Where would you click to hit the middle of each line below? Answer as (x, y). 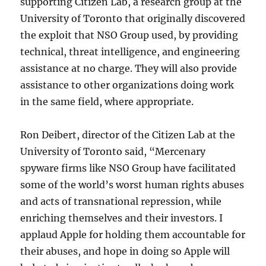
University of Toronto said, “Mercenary (113, 151)
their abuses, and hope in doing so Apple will (125, 251)
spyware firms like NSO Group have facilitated (128, 168)
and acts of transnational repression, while (121, 201)
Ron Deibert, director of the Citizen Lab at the (128, 134)
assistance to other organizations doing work (127, 85)
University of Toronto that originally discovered (133, 18)
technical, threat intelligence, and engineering (130, 51)
